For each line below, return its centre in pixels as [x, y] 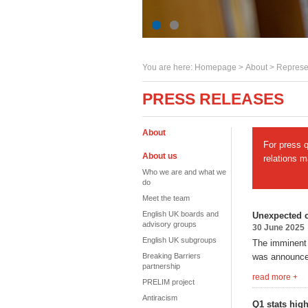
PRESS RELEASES [213, 99]
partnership [161, 266]
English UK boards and [180, 214]
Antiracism [160, 298]
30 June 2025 [278, 228]
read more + [275, 277]
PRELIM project [168, 282]
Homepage [216, 67]
